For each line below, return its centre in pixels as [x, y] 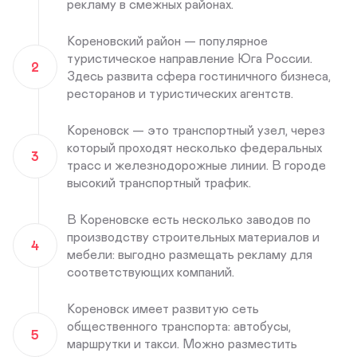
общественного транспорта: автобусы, [179, 326]
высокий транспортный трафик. [159, 182]
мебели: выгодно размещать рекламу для [190, 254]
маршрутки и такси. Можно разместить [182, 343]
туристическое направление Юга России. [190, 58]
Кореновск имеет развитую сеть [163, 308]
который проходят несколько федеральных [194, 147]
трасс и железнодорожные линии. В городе [196, 165]
